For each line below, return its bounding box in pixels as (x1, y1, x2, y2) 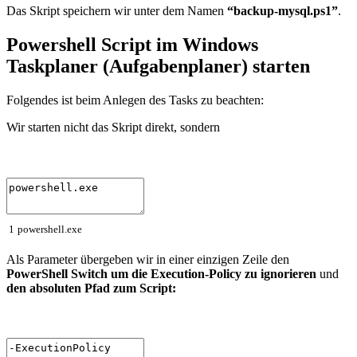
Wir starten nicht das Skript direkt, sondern (6, 120, 220, 135)
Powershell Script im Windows (6, 34, 258, 56)
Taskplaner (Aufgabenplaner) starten (6, 56, 310, 77)
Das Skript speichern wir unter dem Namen (6, 4, 227, 18)
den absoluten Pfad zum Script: (6, 280, 176, 295)
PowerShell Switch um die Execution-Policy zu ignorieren (6, 266, 316, 280)
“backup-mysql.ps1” (227, 4, 338, 18)
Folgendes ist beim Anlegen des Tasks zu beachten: (6, 93, 264, 108)
